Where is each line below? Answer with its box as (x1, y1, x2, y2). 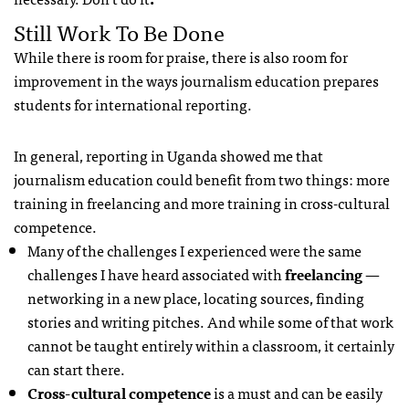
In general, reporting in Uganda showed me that (14, 142, 323, 167)
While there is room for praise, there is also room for (14, 44, 348, 68)
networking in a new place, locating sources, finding (27, 285, 364, 309)
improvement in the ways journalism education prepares (14, 68, 379, 92)
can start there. (27, 356, 125, 381)
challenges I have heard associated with (27, 261, 285, 286)
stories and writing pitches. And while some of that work (27, 309, 393, 333)
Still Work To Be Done (14, 13, 225, 49)
